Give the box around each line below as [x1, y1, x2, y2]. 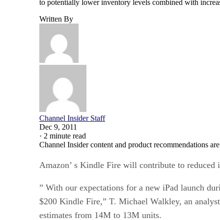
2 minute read [44, 131, 86, 140]
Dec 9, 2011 [39, 122, 77, 131]
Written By [39, 14, 73, 23]
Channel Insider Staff [39, 113, 105, 122]
